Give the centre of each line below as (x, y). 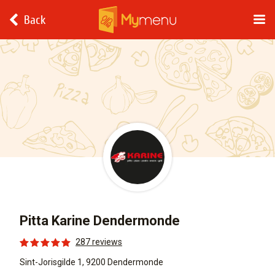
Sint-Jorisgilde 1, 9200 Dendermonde (91, 262)
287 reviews (99, 242)
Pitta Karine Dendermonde (100, 221)
